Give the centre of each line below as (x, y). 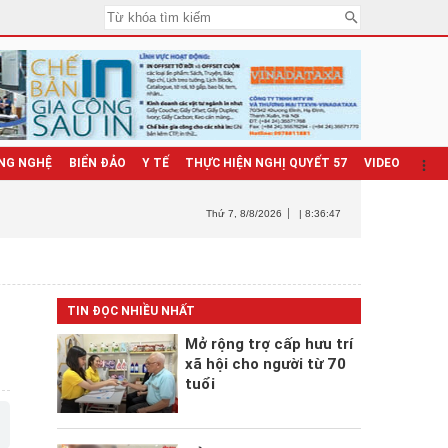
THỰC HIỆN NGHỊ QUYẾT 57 (266, 163)
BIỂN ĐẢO (97, 163)
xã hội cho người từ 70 (265, 364)
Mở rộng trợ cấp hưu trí (268, 344)
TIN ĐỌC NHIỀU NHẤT (130, 311)
